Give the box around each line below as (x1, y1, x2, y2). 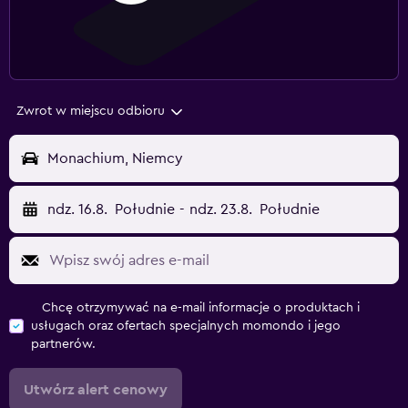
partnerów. (31, 338, 96, 352)
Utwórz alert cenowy (24, 382, 168, 398)
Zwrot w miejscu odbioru (16, 105, 165, 118)
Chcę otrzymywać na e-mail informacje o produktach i (42, 301, 360, 315)
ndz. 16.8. (47, 202, 107, 218)
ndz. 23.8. (189, 202, 252, 218)
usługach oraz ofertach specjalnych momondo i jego (31, 320, 341, 333)
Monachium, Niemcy (47, 151, 183, 167)
